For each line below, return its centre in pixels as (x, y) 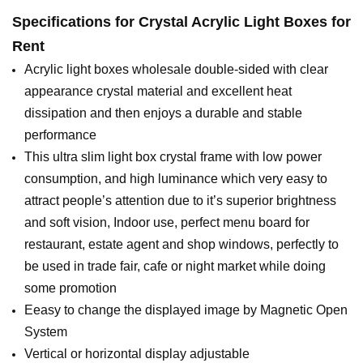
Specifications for (75, 22)
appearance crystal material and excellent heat (158, 92)
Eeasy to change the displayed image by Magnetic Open (186, 310)
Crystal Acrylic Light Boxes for (245, 22)
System (46, 332)
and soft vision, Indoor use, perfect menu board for (167, 223)
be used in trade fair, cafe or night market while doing (175, 267)
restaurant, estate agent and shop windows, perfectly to (181, 245)
